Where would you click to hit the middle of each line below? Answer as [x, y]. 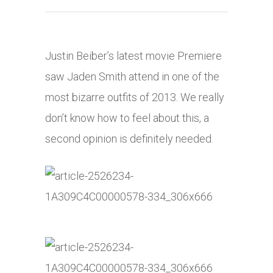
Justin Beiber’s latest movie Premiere [133, 56]
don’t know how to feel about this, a [127, 118]
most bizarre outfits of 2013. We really [135, 97]
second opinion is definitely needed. [129, 139]
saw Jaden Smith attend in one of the [132, 77]
